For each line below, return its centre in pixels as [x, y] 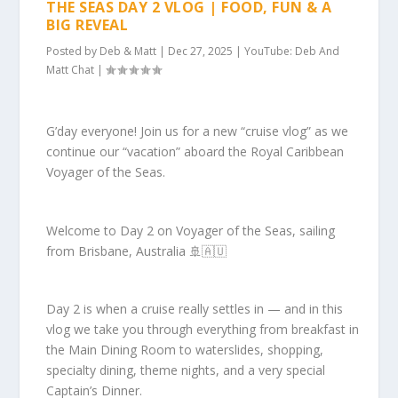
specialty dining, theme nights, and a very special [186, 370]
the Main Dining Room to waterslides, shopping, [185, 350]
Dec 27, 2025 [201, 51]
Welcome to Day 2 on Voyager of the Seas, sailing [191, 230]
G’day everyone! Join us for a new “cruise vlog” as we [198, 131]
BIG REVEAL [88, 24]
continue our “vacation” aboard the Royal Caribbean [195, 152]
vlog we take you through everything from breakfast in [203, 330]
